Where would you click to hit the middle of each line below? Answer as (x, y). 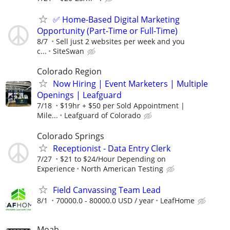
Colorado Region (69, 72)
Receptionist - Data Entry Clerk (112, 148)
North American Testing (122, 168)
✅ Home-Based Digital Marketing (116, 20)
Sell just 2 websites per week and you (120, 42)
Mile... (47, 116)
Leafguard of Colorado (102, 116)
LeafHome (177, 200)
